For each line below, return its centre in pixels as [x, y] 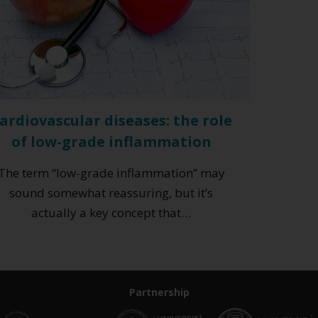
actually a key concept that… [111, 212]
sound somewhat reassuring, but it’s [111, 192]
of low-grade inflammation [111, 141]
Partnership [159, 292]
